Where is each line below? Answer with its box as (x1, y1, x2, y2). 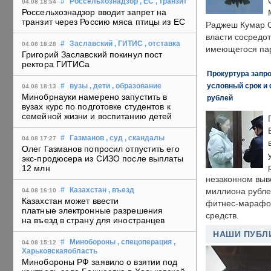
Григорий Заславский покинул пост (22, 50, 163, 60)
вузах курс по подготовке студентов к (22, 102, 171, 112)
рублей (207, 94, 233, 102)
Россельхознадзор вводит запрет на (22, 7, 167, 18)
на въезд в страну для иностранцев (22, 215, 165, 226)
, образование (112, 82, 162, 90)
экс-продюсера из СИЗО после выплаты (22, 154, 184, 164)
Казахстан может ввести (22, 196, 119, 206)
